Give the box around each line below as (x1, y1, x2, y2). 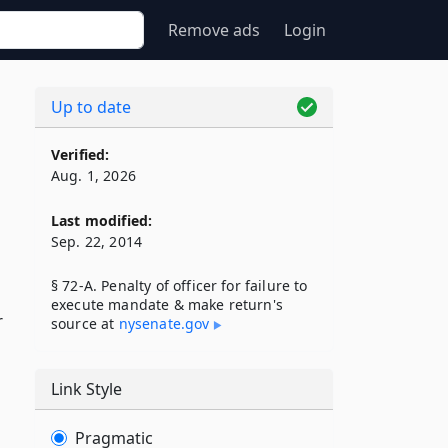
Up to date (51, 96, 131, 118)
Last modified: (51, 211, 153, 230)
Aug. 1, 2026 (51, 166, 136, 185)
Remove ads (168, 19, 260, 41)
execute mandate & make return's (51, 295, 283, 314)
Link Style (51, 378, 122, 400)
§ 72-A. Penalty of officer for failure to (51, 276, 308, 295)
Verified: (51, 145, 110, 164)
